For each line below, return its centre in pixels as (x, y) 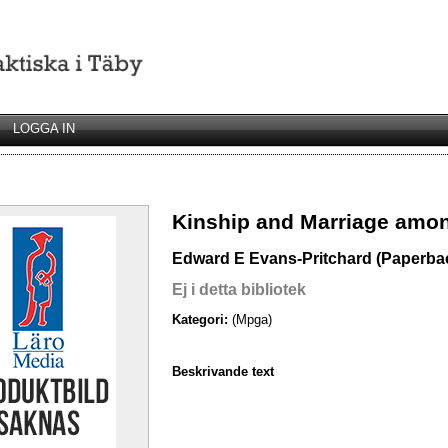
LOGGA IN (44, 128)
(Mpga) (252, 320)
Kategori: (202, 320)
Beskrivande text (223, 371)
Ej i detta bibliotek (239, 289)
